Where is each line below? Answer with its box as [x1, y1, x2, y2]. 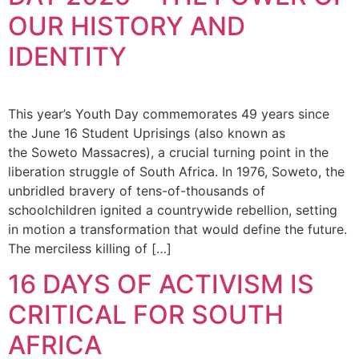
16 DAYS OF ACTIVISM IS [8, 268, 314, 301]
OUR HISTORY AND [8, 10, 245, 42]
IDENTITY [8, 40, 127, 72]
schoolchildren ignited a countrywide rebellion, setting [8, 201, 337, 218]
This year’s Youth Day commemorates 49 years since [8, 105, 329, 122]
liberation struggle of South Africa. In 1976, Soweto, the [8, 163, 345, 179]
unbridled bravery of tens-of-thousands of [8, 182, 265, 199]
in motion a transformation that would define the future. [8, 220, 347, 237]
